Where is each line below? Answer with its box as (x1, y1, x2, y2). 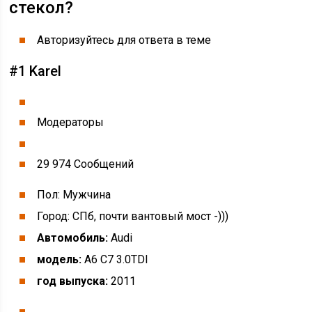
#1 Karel (9, 63, 62, 79)
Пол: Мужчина (37, 188, 111, 201)
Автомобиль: (37, 231, 109, 244)
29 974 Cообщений (37, 157, 134, 171)
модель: (37, 253, 82, 266)
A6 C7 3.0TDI (81, 253, 149, 266)
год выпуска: (37, 274, 109, 288)
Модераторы (37, 116, 104, 129)
